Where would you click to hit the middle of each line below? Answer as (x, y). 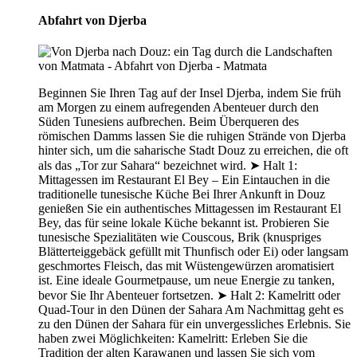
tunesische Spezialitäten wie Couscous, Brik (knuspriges (180, 237)
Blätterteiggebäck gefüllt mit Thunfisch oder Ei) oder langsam (193, 252)
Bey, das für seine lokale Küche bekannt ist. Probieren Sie (184, 223)
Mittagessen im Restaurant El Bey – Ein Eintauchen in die (184, 180)
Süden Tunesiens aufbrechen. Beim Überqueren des (169, 122)
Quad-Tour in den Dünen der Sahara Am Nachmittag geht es (191, 310)
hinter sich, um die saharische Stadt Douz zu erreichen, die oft (193, 151)
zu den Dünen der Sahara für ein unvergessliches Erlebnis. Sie (194, 324)
